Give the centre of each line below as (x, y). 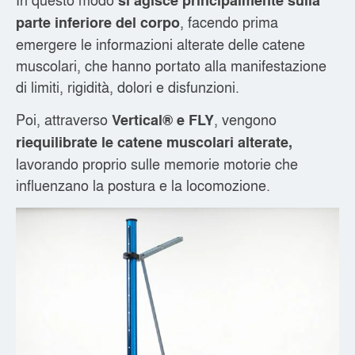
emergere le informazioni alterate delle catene (160, 44)
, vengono (245, 119)
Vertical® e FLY (163, 120)
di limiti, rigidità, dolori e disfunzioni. (128, 86)
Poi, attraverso (64, 119)
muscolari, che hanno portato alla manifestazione (171, 65)
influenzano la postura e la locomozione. (143, 185)
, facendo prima (229, 21)
